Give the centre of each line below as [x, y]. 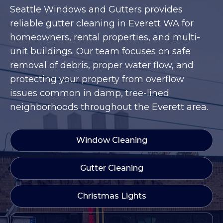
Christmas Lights [111, 196]
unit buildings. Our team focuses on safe [100, 51]
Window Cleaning [111, 140]
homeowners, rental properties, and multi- [105, 37]
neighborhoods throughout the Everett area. [109, 107]
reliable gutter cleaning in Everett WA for [102, 23]
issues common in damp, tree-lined [90, 93]
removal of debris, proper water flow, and [102, 65]
